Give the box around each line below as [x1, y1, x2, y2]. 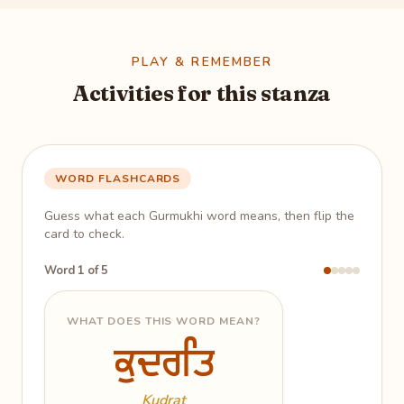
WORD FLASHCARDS [55, 171, 181, 186]
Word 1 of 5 [44, 262, 108, 279]
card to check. [44, 225, 124, 243]
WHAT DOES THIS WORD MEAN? [67, 314, 261, 328]
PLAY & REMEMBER [131, 53, 273, 70]
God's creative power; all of [90, 356, 314, 381]
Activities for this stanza [73, 80, 331, 106]
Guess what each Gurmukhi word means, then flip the [44, 207, 354, 225]
